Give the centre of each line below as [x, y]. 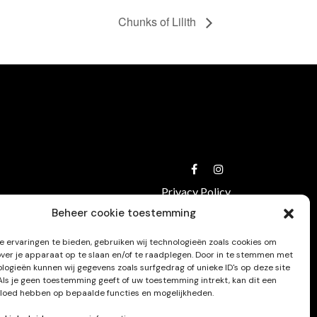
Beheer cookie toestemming [123, 213]
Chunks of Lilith [158, 22]
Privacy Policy [196, 191]
